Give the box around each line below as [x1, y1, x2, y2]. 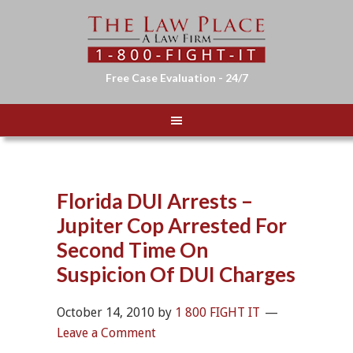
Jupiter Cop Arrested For [57, 213, 288, 238]
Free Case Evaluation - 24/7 [105, 71, 248, 84]
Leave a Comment [57, 325, 157, 340]
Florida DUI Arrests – [57, 188, 254, 214]
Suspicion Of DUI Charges [57, 262, 296, 287]
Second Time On [57, 237, 209, 262]
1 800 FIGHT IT [175, 305, 261, 320]
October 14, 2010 [57, 305, 155, 320]
